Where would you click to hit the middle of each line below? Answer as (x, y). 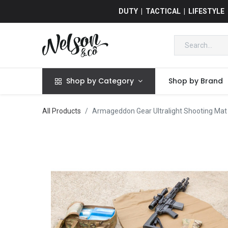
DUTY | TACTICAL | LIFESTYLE (172, 11)
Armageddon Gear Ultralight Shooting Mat (159, 111)
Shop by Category (100, 81)
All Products (61, 111)
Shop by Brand (195, 81)
